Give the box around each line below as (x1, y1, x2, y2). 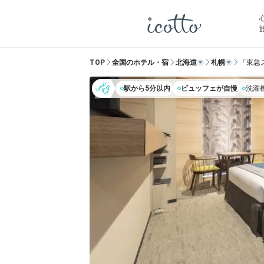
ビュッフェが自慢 (181, 84, 237, 93)
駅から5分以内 (124, 84, 170, 93)
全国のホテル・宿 (112, 58, 169, 67)
